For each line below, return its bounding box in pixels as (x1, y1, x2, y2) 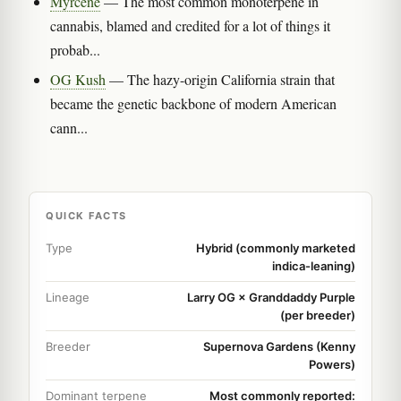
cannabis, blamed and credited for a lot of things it (50, 15, 330, 35)
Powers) (309, 356, 355, 371)
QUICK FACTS (46, 209, 127, 222)
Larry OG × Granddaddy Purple (187, 289, 355, 304)
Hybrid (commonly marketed (196, 240, 355, 255)
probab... (50, 39, 100, 59)
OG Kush (50, 69, 106, 89)
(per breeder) (280, 307, 355, 322)
